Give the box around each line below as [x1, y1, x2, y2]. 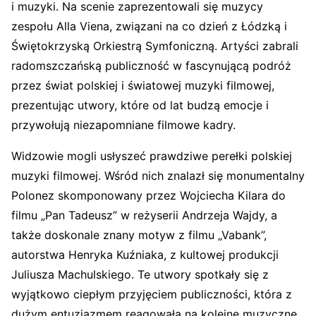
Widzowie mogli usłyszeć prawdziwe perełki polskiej [11, 148, 292, 163]
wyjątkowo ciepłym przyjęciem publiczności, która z [11, 286, 292, 301]
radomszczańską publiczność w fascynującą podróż [11, 58, 291, 73]
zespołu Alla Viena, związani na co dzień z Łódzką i [11, 18, 287, 33]
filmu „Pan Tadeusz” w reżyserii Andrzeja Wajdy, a [11, 207, 277, 222]
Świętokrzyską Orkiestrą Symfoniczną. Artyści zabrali [11, 38, 298, 53]
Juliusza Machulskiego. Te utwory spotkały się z [11, 267, 269, 281]
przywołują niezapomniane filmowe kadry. [11, 117, 236, 132]
